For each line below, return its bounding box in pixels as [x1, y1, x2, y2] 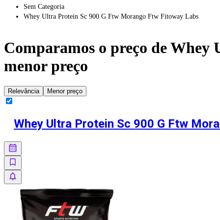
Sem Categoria [24, 2, 64, 10]
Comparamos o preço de [4, 39, 170, 57]
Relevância [8, 87, 39, 95]
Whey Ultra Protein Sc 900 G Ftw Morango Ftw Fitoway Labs [24, 12, 198, 20]
